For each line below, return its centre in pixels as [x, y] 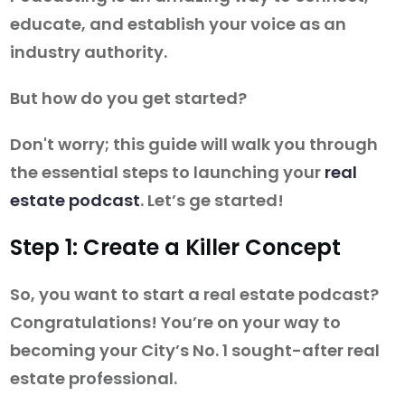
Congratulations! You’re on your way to [175, 323]
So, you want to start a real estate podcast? [194, 295]
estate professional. [95, 379]
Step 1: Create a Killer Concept [175, 248]
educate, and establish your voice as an [178, 24]
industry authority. [90, 52]
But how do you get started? [128, 99]
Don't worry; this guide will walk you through [194, 145]
